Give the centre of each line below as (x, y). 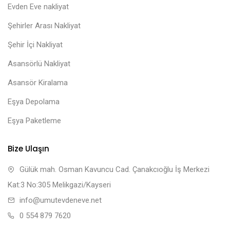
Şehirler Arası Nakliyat (44, 26)
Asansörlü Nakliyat (39, 64)
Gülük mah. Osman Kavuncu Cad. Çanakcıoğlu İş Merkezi (114, 170)
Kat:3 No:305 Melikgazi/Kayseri (59, 185)
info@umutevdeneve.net (61, 200)
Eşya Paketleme (34, 121)
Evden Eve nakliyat (38, 7)
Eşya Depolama (34, 102)
